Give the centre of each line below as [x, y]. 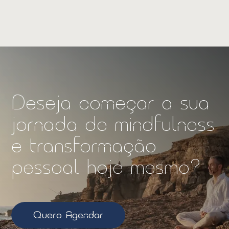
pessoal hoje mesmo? [106, 167]
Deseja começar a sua [111, 103]
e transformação [84, 146]
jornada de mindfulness [113, 124]
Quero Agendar [68, 215]
